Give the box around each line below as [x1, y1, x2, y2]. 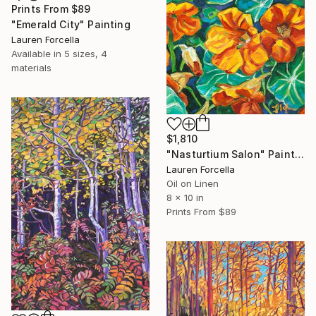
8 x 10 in [166, 191, 204, 203]
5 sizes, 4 [64, 48, 107, 60]
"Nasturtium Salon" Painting [294, 147, 304, 160]
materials [11, 62, 51, 74]
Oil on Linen [166, 177, 219, 189]
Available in [11, 48, 64, 60]
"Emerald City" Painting [11, 18, 130, 31]
